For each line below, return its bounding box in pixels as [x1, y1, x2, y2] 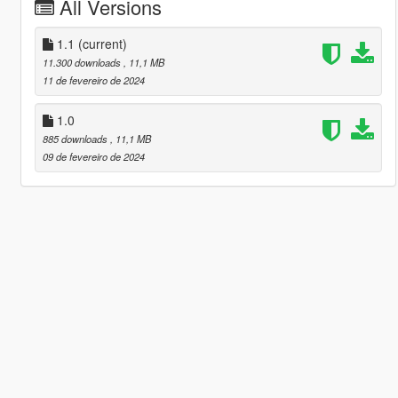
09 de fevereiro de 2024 [42, 148, 145, 163]
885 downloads [42, 131, 110, 146]
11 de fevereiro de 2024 [42, 72, 145, 87]
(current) [77, 34, 127, 52]
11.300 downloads [42, 54, 123, 69]
